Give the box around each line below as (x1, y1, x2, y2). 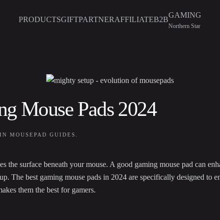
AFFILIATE (114, 15, 154, 24)
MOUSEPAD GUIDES (10, 132, 76, 138)
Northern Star (168, 22, 200, 29)
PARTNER (79, 15, 114, 24)
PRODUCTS (19, 15, 61, 24)
